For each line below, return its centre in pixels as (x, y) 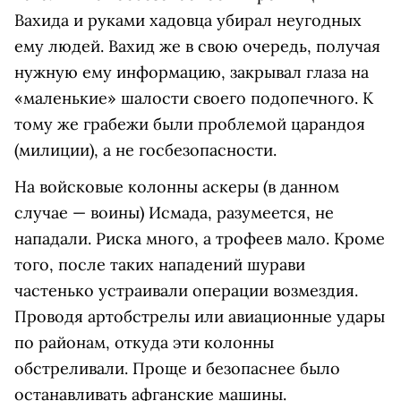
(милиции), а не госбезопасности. (148, 150)
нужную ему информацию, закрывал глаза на (192, 73)
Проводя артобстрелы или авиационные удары (200, 317)
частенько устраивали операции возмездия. (186, 291)
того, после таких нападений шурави (160, 265)
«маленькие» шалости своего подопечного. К (194, 98)
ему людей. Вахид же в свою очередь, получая (197, 47)
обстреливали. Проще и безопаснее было (177, 369)
